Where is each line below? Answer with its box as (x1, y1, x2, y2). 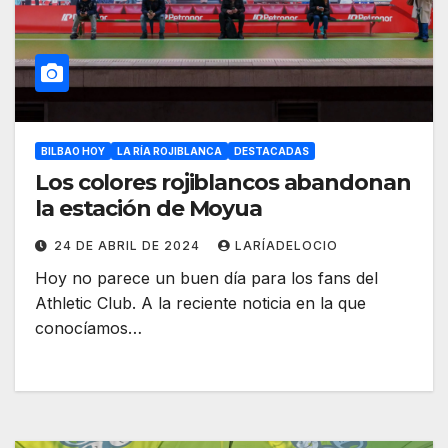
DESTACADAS (234, 145, 309, 158)
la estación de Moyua (35, 195, 262, 223)
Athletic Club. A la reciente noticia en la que (35, 293, 366, 314)
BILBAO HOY (41, 145, 105, 158)
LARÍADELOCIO (235, 238, 338, 254)
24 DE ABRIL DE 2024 (54, 238, 204, 254)
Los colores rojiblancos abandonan (35, 169, 411, 197)
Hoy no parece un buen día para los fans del (35, 268, 378, 289)
